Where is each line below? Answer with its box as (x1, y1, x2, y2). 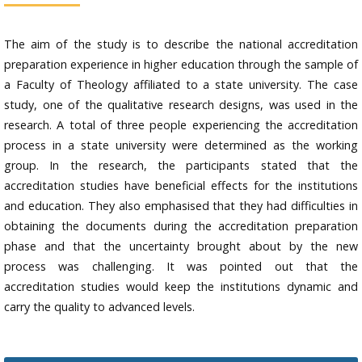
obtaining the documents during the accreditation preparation (4, 218, 358, 234)
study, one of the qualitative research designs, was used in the (4, 97, 358, 113)
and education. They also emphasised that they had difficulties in (4, 198, 358, 214)
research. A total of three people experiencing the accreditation (4, 117, 358, 133)
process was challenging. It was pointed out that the (4, 259, 358, 275)
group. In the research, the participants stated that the (4, 158, 358, 174)
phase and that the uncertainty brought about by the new (4, 238, 358, 255)
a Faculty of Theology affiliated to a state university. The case (4, 77, 358, 93)
